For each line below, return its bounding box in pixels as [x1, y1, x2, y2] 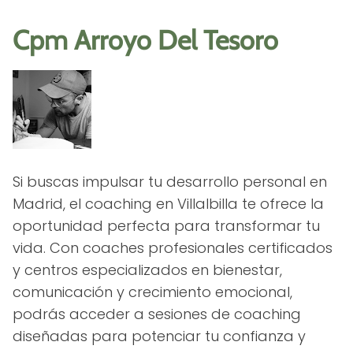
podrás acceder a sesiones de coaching [13, 303, 301, 324]
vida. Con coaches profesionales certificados [13, 237, 333, 258]
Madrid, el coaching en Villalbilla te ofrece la [13, 193, 324, 214]
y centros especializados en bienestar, [13, 259, 282, 280]
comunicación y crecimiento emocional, [13, 281, 292, 302]
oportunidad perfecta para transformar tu [13, 215, 320, 236]
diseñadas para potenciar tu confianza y [13, 325, 306, 346]
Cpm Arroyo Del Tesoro [13, 23, 278, 57]
